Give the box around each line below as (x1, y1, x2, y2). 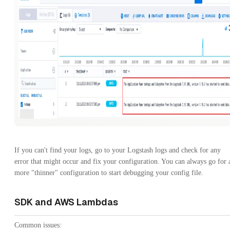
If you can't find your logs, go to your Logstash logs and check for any (14, 146, 221, 154)
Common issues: (14, 221, 62, 229)
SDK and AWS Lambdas (14, 196, 118, 208)
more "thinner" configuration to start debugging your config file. (14, 168, 203, 177)
